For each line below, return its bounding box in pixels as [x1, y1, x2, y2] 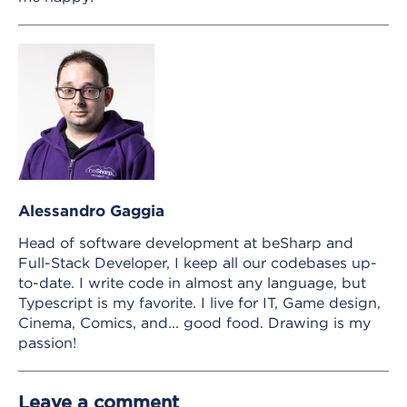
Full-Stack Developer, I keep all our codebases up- [18, 253, 377, 271]
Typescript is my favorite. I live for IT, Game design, [18, 293, 381, 311]
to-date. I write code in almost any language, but [18, 273, 366, 291]
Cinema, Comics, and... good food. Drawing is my [18, 313, 371, 331]
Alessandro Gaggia [18, 201, 164, 219]
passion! [18, 333, 76, 351]
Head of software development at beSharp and [18, 233, 353, 251]
